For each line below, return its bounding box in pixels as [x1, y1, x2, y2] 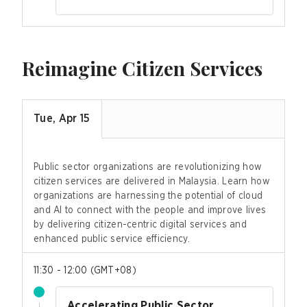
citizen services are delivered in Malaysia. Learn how [34, 176, 270, 186]
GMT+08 [93, 265, 132, 275]
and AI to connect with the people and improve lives [34, 205, 267, 215]
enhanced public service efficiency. [34, 234, 190, 244]
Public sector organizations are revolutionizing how [34, 162, 262, 172]
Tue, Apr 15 [34, 113, 90, 125]
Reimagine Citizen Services [22, 55, 262, 81]
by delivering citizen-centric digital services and [34, 219, 247, 230]
